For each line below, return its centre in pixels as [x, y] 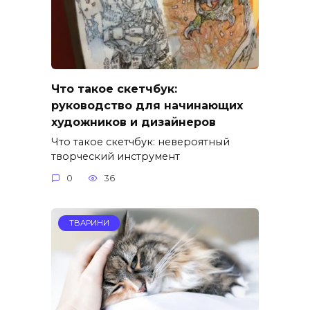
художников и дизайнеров [134, 122]
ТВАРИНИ [89, 223]
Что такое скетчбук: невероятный [140, 142]
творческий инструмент [116, 156]
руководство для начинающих [147, 105]
